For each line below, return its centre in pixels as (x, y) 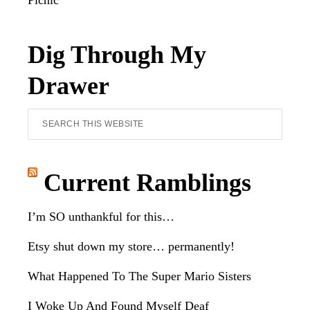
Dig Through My (117, 55)
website (46, 165)
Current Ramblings (147, 183)
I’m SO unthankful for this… (101, 217)
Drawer (69, 86)
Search (44, 119)
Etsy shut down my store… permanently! (131, 246)
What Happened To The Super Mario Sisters (139, 276)
